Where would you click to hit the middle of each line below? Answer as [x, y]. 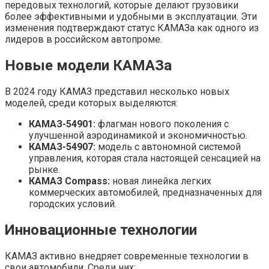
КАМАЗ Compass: [69, 181]
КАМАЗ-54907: [62, 147]
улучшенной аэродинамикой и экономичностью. [138, 135]
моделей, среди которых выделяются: [91, 103]
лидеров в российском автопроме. [83, 39]
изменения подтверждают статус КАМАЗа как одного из [132, 28]
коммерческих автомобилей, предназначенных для [145, 192]
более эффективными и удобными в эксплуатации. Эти [131, 17]
